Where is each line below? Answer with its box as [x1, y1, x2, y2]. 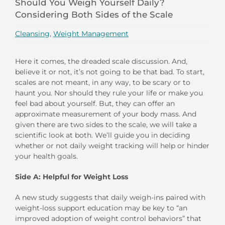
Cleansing [15, 29, 50, 38]
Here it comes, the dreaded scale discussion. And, [15, 56, 187, 66]
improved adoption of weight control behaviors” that [15, 213, 201, 223]
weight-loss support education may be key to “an [15, 203, 187, 212]
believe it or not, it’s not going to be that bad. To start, [15, 67, 204, 76]
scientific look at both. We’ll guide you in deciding [15, 130, 190, 140]
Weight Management [53, 29, 129, 38]
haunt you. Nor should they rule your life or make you [15, 88, 203, 97]
